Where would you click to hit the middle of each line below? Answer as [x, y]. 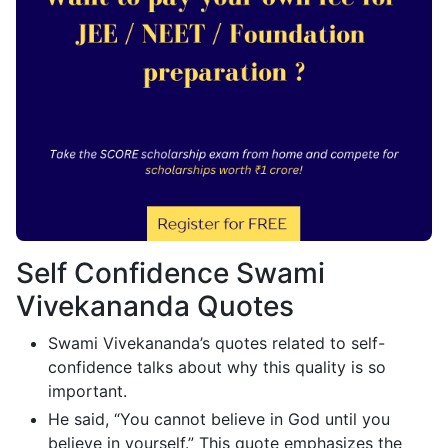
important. [87, 390]
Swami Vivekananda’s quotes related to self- [216, 342]
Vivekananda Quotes [155, 305]
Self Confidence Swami [170, 272]
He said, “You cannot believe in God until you [219, 418]
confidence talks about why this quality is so [217, 366]
